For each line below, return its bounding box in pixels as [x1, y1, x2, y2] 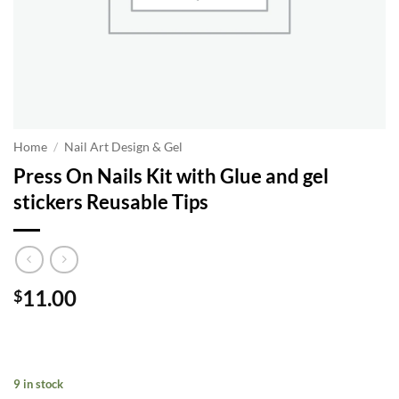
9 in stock [13, 377, 63, 392]
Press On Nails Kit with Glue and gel [13, 163, 329, 188]
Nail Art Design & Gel [64, 140, 183, 154]
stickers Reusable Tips [13, 189, 208, 214]
